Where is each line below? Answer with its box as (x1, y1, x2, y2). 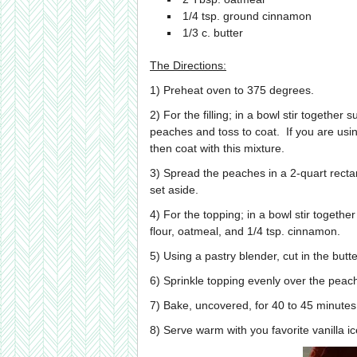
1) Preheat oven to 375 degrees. (150, 84, 317, 96)
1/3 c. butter (182, 26, 243, 39)
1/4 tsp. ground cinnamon (182, 10, 312, 22)
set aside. (150, 183, 198, 196)
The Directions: (150, 59, 226, 72)
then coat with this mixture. (150, 142, 288, 155)
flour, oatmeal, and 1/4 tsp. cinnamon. (150, 225, 343, 237)
